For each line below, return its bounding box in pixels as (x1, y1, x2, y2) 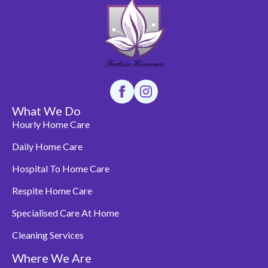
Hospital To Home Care (12, 163, 109, 175)
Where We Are (12, 251, 92, 266)
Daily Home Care (12, 141, 83, 153)
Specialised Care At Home (12, 207, 119, 219)
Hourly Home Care (12, 118, 90, 130)
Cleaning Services (12, 229, 84, 241)
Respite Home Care (12, 185, 92, 197)
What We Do (12, 103, 81, 118)
